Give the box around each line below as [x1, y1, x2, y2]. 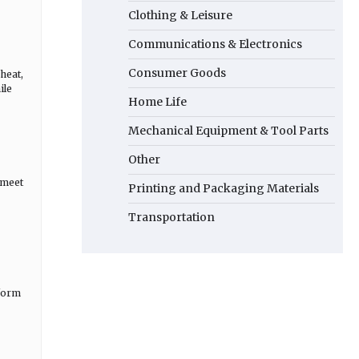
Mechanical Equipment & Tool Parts [128, 123, 329, 138]
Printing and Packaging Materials [128, 181, 319, 196]
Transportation [128, 210, 215, 224]
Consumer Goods [128, 66, 226, 80]
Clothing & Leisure [128, 8, 232, 22]
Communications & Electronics [128, 37, 302, 51]
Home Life [128, 95, 187, 109]
